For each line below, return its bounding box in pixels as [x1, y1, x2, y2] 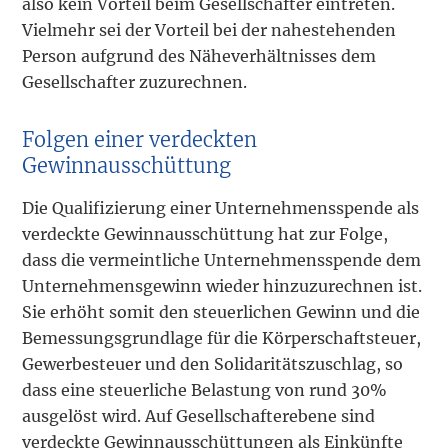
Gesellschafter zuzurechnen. [22, 72, 248, 93]
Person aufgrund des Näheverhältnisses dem [22, 46, 377, 67]
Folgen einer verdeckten [22, 127, 258, 153]
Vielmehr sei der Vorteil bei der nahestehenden [22, 20, 397, 41]
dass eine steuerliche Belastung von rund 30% [22, 380, 388, 401]
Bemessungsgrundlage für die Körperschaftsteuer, [22, 328, 422, 349]
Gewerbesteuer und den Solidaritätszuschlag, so [22, 354, 404, 375]
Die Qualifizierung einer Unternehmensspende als [22, 198, 420, 219]
